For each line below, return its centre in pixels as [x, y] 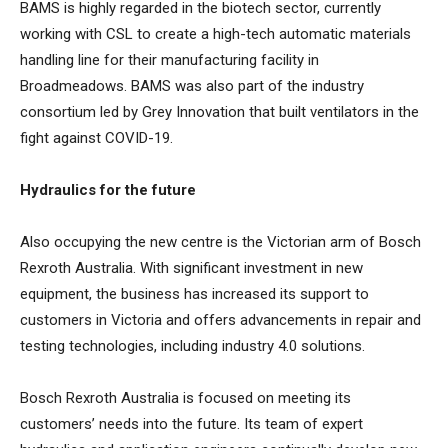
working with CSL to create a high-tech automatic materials [215, 34]
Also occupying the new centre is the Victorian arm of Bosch [220, 242]
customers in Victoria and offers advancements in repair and [220, 320]
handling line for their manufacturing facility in [169, 60]
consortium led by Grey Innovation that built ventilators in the [219, 112]
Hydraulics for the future [108, 190]
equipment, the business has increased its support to [194, 294]
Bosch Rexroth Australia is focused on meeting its [185, 398]
